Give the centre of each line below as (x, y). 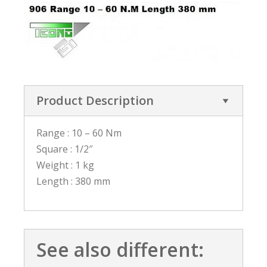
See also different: (120, 250)
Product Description (95, 101)
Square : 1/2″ (64, 149)
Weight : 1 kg (65, 165)
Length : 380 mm (73, 181)
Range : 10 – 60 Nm (79, 133)
